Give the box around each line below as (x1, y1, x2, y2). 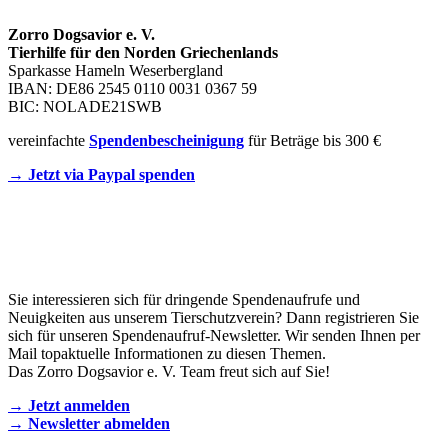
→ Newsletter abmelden (8, 414, 170, 432)
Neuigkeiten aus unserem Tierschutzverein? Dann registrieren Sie (8, 308, 419, 326)
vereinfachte (8, 131, 89, 149)
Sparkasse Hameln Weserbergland (8, 61, 223, 79)
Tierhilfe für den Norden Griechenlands (8, 43, 278, 61)
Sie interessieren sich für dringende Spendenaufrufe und (8, 290, 360, 308)
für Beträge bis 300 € (244, 131, 381, 149)
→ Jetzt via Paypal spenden (8, 165, 195, 183)
